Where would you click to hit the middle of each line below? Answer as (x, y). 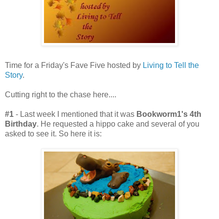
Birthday (21, 124)
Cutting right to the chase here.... (61, 94)
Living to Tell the (171, 65)
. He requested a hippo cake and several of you (118, 124)
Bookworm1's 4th (169, 114)
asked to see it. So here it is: (53, 133)
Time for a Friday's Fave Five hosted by (74, 65)
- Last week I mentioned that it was (75, 114)
